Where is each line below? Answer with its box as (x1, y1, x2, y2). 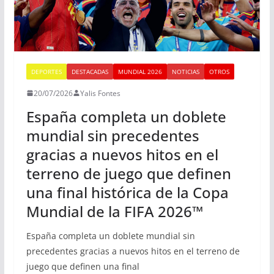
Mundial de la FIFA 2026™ (26, 201, 203, 221)
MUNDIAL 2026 (117, 67, 162, 76)
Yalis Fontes (80, 87, 120, 98)
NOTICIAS (171, 67, 199, 76)
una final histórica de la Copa (26, 182, 229, 202)
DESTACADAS (71, 67, 108, 76)
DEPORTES (31, 67, 62, 76)
